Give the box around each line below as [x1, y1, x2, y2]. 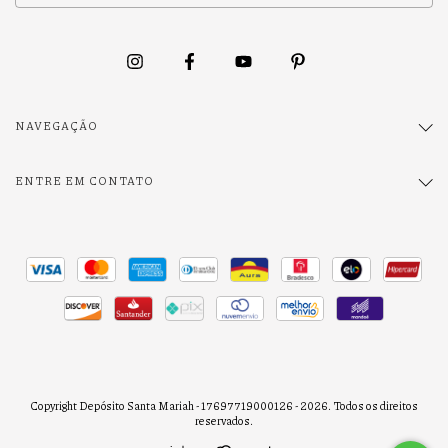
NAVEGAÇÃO [15, 118, 98, 133]
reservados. [195, 413, 253, 428]
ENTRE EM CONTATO [15, 173, 154, 188]
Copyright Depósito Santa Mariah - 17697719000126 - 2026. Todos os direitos [30, 398, 418, 413]
